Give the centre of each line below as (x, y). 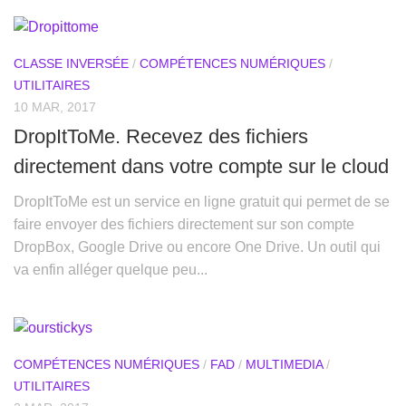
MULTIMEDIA (284, 364)
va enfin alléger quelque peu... (111, 269)
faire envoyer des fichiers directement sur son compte (184, 224)
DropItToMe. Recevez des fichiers (161, 136)
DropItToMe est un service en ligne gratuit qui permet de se (202, 201)
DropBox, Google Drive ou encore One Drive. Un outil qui (197, 246)
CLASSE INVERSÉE (71, 63)
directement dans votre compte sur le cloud (201, 166)
